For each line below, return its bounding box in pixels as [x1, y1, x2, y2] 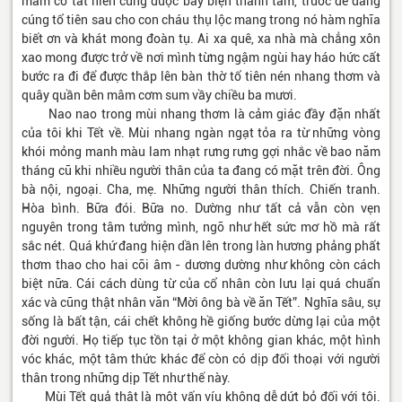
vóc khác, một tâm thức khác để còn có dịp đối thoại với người [22, 352, 380, 367]
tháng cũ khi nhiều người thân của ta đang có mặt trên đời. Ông [22, 163, 380, 179]
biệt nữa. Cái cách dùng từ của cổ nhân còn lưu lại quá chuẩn [22, 276, 380, 292]
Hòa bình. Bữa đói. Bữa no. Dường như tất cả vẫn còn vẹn [22, 201, 380, 216]
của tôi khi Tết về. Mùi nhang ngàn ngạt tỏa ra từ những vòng [22, 126, 380, 141]
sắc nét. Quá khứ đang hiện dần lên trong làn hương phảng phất [22, 239, 380, 254]
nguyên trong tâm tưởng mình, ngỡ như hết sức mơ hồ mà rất [22, 220, 380, 235]
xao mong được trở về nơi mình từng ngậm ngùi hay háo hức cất [22, 50, 380, 66]
